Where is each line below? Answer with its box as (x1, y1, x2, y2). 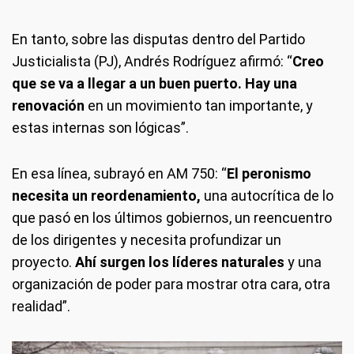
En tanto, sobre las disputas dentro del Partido (12, 31, 305, 48)
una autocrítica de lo (201, 187, 333, 205)
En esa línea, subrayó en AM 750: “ (12, 165, 227, 183)
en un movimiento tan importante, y (88, 97, 313, 115)
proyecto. (12, 254, 75, 271)
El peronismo (227, 165, 311, 183)
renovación (12, 97, 88, 115)
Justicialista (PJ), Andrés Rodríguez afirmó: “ (12, 53, 292, 70)
